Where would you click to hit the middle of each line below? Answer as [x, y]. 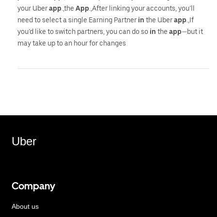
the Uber [159, 20]
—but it [192, 31]
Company [33, 186]
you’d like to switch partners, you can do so [84, 31]
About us [25, 206]
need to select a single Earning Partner [78, 20]
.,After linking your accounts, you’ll [142, 8]
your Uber [33, 8]
